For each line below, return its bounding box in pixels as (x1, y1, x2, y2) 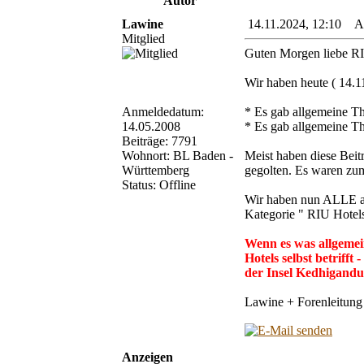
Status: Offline (122, 177, 196, 192)
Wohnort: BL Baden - (122, 148, 233, 162)
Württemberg (122, 162, 189, 177)
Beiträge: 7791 (122, 133, 197, 148)
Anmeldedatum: (122, 104, 204, 119)
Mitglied (122, 31, 165, 45)
